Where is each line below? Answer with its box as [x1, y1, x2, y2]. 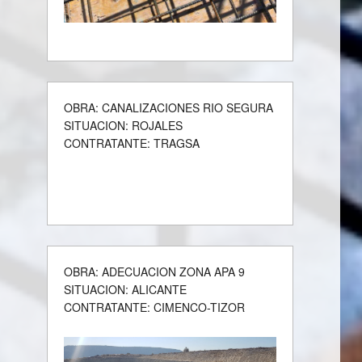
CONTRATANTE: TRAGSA [64, 134, 200, 151]
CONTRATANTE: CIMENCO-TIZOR [64, 298, 246, 315]
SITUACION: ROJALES [64, 116, 183, 133]
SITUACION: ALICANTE [64, 280, 187, 297]
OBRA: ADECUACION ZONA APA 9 [64, 263, 246, 280]
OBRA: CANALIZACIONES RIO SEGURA [64, 99, 274, 116]
